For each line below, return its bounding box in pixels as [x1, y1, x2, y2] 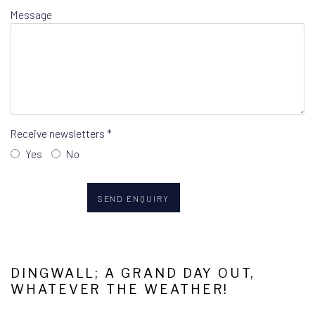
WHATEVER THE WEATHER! [11, 281, 229, 297]
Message [11, 8, 52, 21]
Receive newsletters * [11, 127, 112, 140]
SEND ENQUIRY [97, 193, 170, 203]
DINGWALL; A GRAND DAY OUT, [11, 265, 256, 281]
